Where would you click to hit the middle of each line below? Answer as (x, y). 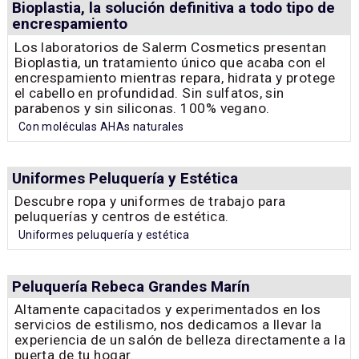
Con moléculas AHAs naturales (101, 127)
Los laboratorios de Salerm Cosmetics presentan (170, 47)
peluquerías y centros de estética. (121, 216)
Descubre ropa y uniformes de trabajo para (150, 201)
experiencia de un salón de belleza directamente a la (180, 340)
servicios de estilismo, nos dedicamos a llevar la (168, 325)
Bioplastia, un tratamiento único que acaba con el (170, 62)
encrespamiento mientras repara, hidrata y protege (175, 77)
